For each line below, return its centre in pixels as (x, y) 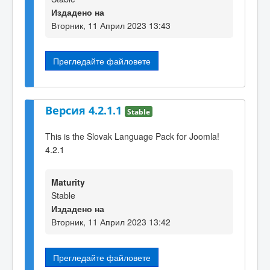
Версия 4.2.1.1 (85, 110)
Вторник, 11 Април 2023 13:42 (111, 221)
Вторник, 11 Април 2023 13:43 (111, 25)
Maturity (68, 182)
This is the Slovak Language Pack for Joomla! (132, 136)
